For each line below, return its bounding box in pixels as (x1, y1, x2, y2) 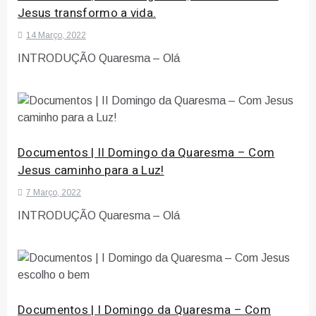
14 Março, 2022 (26, 30, 86, 40)
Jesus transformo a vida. (18, 4, 157, 22)
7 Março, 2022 (26, 187, 81, 197)
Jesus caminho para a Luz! (18, 161, 164, 179)
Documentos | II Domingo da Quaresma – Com (18, 143, 275, 162)
